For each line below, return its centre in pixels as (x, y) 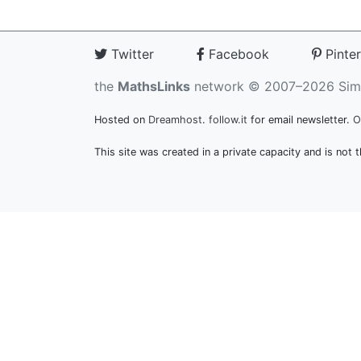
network (217, 86)
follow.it (228, 120)
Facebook (237, 54)
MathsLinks (154, 86)
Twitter (131, 54)
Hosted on (121, 120)
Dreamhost (175, 120)
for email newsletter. (300, 120)
